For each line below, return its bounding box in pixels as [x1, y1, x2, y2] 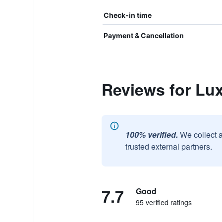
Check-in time [103, 11, 152, 19]
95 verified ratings [135, 197, 192, 207]
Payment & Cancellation [103, 31, 184, 40]
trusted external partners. [125, 141, 212, 152]
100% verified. [125, 129, 178, 140]
